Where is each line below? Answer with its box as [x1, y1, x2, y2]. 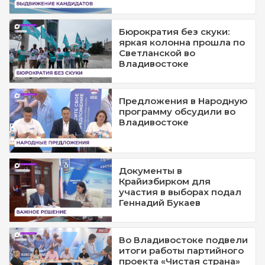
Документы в [119, 164, 183, 176]
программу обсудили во [119, 106, 236, 118]
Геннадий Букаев [119, 196, 201, 208]
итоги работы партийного [119, 245, 244, 257]
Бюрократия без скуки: [119, 25, 230, 37]
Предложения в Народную [119, 95, 248, 107]
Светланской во [119, 47, 196, 59]
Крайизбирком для [119, 175, 211, 187]
